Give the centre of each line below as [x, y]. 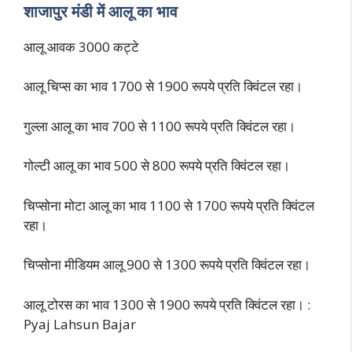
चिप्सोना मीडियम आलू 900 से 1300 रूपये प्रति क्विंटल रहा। [167, 265]
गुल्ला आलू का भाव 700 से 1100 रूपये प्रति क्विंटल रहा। [159, 126]
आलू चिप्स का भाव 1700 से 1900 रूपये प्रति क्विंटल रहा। [163, 86]
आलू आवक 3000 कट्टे [81, 46]
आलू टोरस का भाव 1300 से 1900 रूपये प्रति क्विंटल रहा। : [167, 304]
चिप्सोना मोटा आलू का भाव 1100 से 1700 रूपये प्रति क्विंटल [169, 205]
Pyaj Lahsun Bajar [80, 324]
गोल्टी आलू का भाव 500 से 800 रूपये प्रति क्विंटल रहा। [157, 166]
